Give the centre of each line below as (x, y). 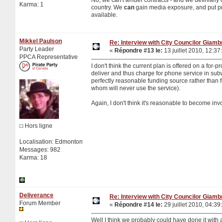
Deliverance (36, 195)
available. (104, 15)
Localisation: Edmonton (51, 141)
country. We (108, 7)
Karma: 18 (33, 157)
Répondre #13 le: (139, 50)
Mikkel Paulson (41, 41)
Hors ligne (38, 126)
